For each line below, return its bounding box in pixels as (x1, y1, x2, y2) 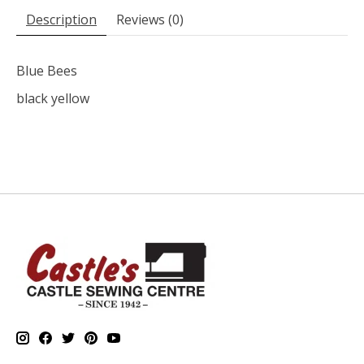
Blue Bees (16, 62, 77, 80)
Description (26, 11, 97, 29)
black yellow (16, 89, 93, 108)
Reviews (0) (116, 11, 184, 29)
